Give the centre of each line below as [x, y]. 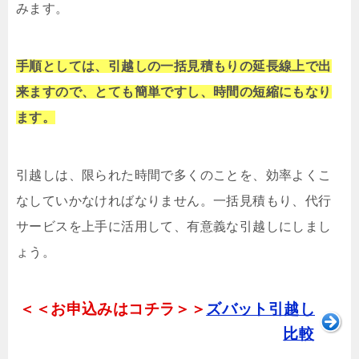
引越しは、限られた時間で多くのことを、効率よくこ [174, 175]
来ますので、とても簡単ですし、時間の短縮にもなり [174, 91]
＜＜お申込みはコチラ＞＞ [113, 309]
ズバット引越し [260, 309]
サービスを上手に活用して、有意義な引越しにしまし [174, 226]
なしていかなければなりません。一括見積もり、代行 [174, 200]
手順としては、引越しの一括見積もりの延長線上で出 [174, 66]
